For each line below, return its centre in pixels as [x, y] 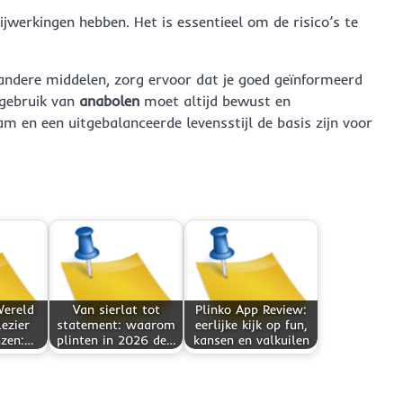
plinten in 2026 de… [116, 340]
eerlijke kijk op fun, [251, 324]
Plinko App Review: [251, 309]
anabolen [109, 100]
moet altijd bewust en [215, 100]
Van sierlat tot [116, 309]
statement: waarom [116, 324]
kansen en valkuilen [251, 340]
